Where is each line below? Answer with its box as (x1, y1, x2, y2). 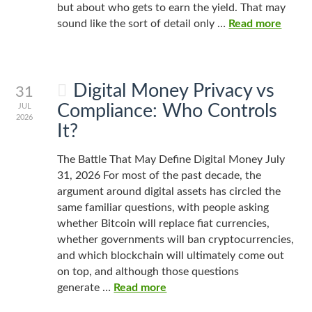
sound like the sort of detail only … (57, 18, 229, 29)
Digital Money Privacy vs (72, 81, 274, 100)
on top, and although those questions (57, 266, 240, 277)
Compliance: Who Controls (57, 102, 278, 120)
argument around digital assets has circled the (57, 186, 281, 197)
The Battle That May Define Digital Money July (57, 154, 286, 165)
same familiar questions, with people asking (57, 202, 270, 213)
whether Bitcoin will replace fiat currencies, (57, 218, 270, 229)
